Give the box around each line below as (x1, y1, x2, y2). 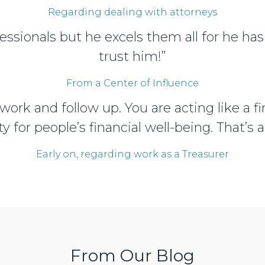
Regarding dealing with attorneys (48, 6, 217, 18)
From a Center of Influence (66, 77, 199, 89)
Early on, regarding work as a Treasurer (36, 148, 229, 160)
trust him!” (99, 48, 166, 64)
